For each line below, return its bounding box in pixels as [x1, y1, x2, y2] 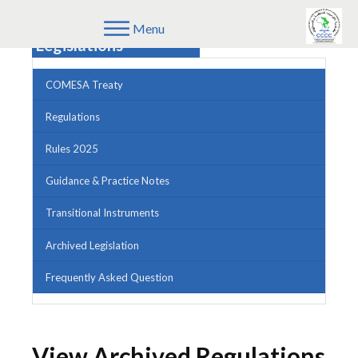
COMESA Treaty [46, 78, 123, 91]
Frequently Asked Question [46, 270, 173, 284]
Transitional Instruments [46, 206, 159, 220]
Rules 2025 [46, 141, 98, 155]
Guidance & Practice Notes [46, 174, 169, 188]
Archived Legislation [46, 238, 139, 252]
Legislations [36, 35, 123, 54]
